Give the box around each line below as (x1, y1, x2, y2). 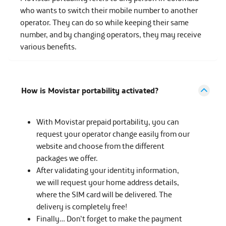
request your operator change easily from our (36, 129, 190, 139)
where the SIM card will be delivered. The (36, 189, 172, 199)
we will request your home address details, (36, 177, 179, 187)
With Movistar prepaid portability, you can (36, 117, 179, 127)
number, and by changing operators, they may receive (20, 29, 201, 39)
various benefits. (20, 41, 77, 51)
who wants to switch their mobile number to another (20, 5, 198, 15)
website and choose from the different (36, 141, 164, 151)
